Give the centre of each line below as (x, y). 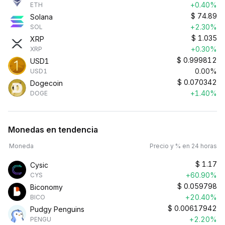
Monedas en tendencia (53, 130)
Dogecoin (46, 83)
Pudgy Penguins (57, 209)
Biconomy (46, 187)
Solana (41, 17)
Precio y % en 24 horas (183, 146)
